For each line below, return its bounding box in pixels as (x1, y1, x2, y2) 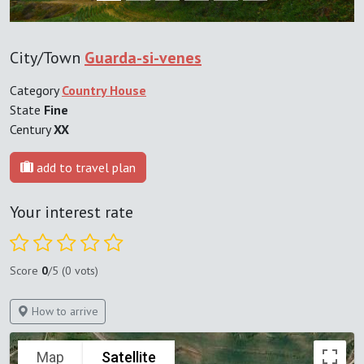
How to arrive (28, 304, 98, 319)
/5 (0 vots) (48, 263, 98, 279)
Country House (62, 82, 146, 99)
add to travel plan (33, 159, 136, 176)
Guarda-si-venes (84, 47, 201, 69)
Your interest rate (10, 201, 133, 223)
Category (10, 82, 62, 99)
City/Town (10, 47, 84, 69)
